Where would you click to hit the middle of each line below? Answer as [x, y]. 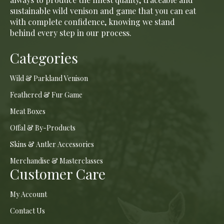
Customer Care [58, 174]
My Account [28, 194]
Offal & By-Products [43, 128]
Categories [44, 58]
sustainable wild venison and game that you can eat [103, 11]
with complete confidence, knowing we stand [92, 22]
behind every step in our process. [71, 33]
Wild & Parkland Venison [49, 78]
